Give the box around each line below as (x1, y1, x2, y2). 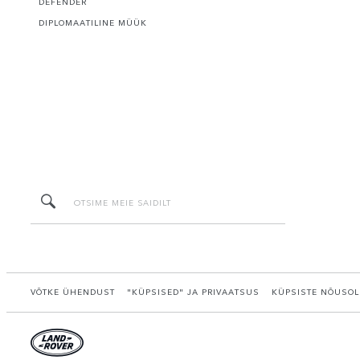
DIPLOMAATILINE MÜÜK (39, 17, 147, 29)
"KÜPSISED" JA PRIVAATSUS (127, 286, 260, 298)
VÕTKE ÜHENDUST (31, 286, 115, 298)
